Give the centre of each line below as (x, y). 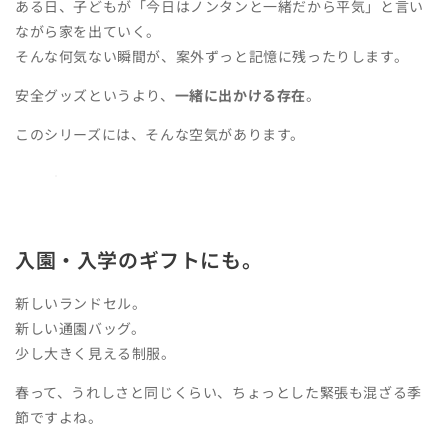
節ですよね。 (59, 416)
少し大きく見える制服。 (95, 352)
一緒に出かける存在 (240, 94)
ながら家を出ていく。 (88, 30)
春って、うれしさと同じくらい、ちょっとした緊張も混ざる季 (218, 391)
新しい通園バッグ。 (80, 327)
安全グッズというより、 (95, 94)
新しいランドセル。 (81, 302)
